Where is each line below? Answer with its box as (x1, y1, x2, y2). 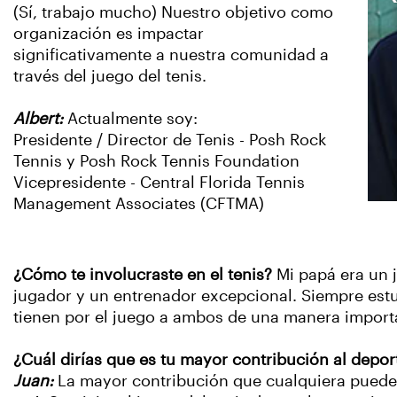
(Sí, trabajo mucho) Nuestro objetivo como (13, 4, 333, 21)
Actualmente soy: (67, 110, 198, 128)
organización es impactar (13, 25, 204, 43)
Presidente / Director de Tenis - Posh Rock (13, 131, 326, 149)
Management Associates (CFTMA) (13, 195, 264, 213)
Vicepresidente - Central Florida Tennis (13, 174, 305, 191)
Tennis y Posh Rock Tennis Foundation (13, 152, 300, 170)
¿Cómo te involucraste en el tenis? (13, 266, 276, 284)
